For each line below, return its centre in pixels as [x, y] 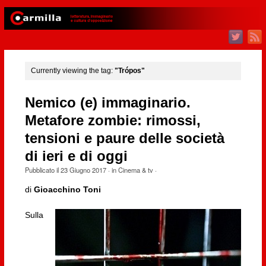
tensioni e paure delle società [124, 138]
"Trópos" [129, 71]
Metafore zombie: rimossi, [113, 120]
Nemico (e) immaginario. [107, 102]
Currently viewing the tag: [72, 71]
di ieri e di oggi [76, 156]
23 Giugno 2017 [83, 170]
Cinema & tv [135, 170]
